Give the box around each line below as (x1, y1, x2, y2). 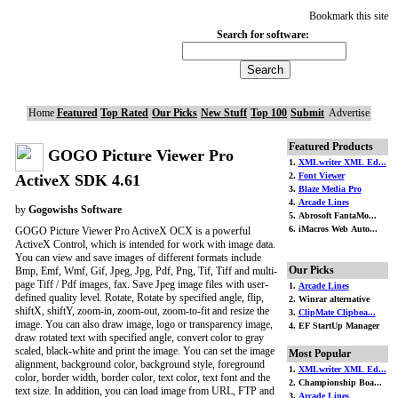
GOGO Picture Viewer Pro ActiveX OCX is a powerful (14, 225, 251, 237)
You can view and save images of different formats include (14, 251, 261, 264)
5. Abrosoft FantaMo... (288, 211, 377, 220)
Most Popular (288, 347, 351, 360)
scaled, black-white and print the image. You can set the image (14, 345, 275, 357)
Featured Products (288, 140, 373, 153)
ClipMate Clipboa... (298, 307, 376, 317)
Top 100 (251, 107, 287, 119)
